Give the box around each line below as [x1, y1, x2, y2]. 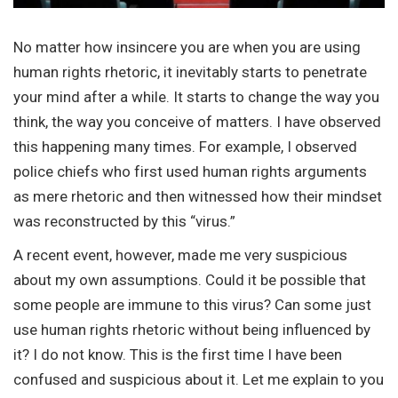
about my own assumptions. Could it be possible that [13, 270, 366, 289]
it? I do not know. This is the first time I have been [13, 345, 342, 363]
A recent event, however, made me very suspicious [13, 245, 347, 264]
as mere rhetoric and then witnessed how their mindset [13, 187, 382, 205]
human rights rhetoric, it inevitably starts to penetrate [13, 62, 367, 81]
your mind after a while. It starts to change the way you [13, 87, 379, 106]
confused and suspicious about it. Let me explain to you [13, 370, 384, 388]
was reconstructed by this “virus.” [13, 211, 235, 230]
